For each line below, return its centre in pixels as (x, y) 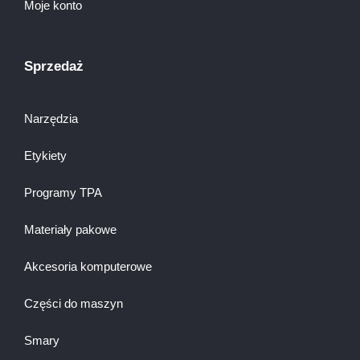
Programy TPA (63, 192)
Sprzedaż (54, 66)
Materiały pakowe (70, 229)
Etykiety (45, 155)
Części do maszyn (74, 303)
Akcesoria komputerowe (88, 266)
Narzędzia (51, 118)
